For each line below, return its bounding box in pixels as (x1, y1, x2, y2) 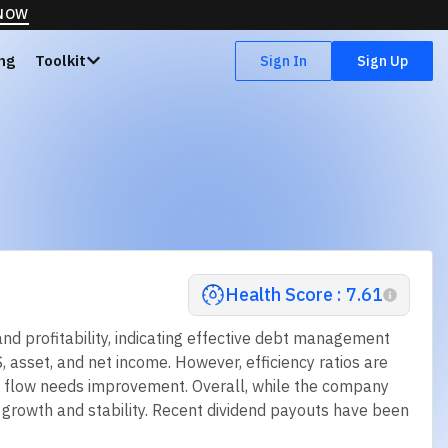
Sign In (260, 51, 307, 70)
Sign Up (357, 51, 408, 70)
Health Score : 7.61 (224, 282, 383, 306)
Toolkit (34, 51, 86, 70)
